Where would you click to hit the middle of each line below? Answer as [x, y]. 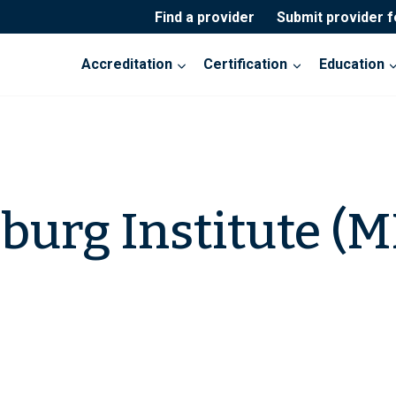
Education [351, 65]
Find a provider [204, 17]
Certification [246, 65]
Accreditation [127, 65]
